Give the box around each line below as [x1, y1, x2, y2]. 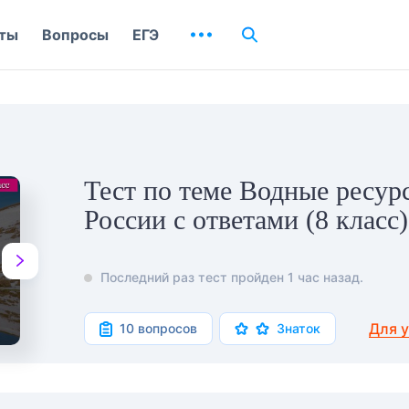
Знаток [277, 320, 320, 337]
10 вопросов [120, 320, 197, 337]
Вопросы [42, 26, 109, 44]
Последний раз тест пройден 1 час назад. [100, 269, 363, 286]
